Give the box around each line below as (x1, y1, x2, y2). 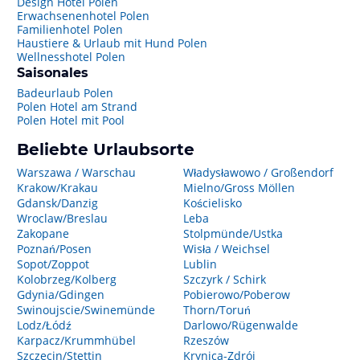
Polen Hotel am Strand (17, 99, 137, 114)
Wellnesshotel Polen (17, 49, 125, 64)
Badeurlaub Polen (17, 85, 113, 100)
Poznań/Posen (17, 241, 92, 256)
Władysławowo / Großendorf (182, 165, 333, 180)
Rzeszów (182, 333, 229, 348)
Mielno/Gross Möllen (182, 180, 295, 195)
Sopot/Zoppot (17, 256, 89, 272)
